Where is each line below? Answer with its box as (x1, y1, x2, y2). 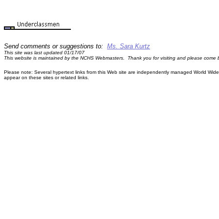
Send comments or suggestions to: (4, 43, 107, 50)
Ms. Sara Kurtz (107, 43, 150, 50)
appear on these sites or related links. (4, 75, 89, 80)
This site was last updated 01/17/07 (4, 50, 85, 55)
